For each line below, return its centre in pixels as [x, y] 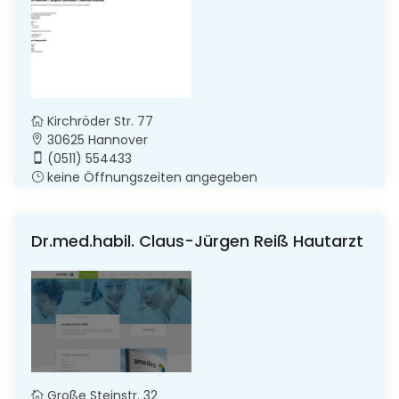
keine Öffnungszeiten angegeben [151, 177]
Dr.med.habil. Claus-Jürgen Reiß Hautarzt [197, 240]
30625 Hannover [96, 139]
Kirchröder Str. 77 [98, 121]
